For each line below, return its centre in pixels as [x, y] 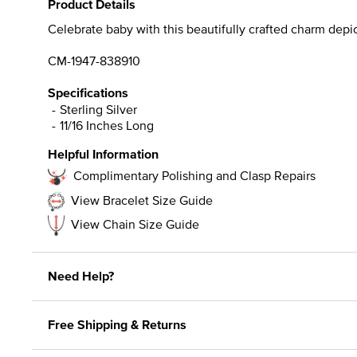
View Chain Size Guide [135, 224]
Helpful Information [103, 154]
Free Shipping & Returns [117, 324]
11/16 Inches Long [107, 125]
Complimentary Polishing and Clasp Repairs [194, 175]
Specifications [88, 92]
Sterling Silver [98, 109]
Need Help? [81, 276]
